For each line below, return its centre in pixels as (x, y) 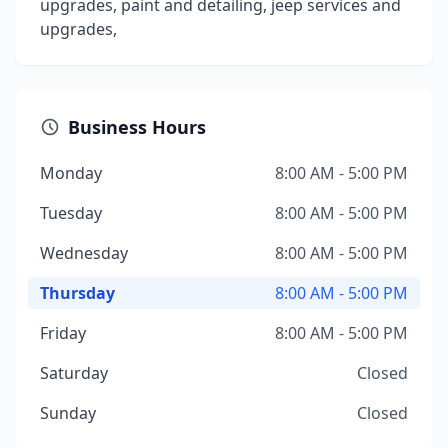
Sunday (68, 413)
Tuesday (71, 213)
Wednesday (84, 253)
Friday (63, 333)
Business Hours (137, 127)
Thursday (77, 293)
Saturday (74, 373)
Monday (71, 173)
